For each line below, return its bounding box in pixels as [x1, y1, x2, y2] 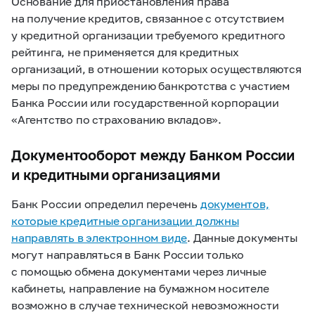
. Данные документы [187, 231, 297, 244]
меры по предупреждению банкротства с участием [11, 79, 290, 92]
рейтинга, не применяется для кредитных [11, 45, 239, 58]
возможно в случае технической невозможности [11, 298, 279, 311]
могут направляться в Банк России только [11, 247, 245, 261]
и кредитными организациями [11, 166, 220, 183]
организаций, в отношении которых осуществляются [11, 62, 302, 75]
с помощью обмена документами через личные [11, 264, 266, 278]
